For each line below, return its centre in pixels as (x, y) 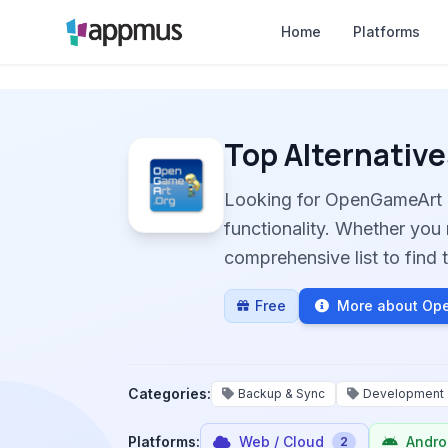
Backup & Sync (281, 393)
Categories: (169, 393)
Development (403, 393)
